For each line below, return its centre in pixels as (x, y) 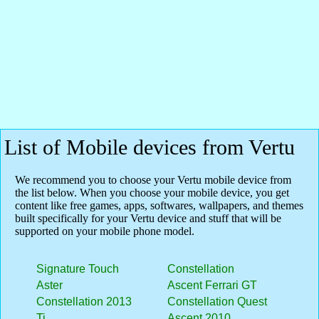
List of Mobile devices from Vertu (150, 147)
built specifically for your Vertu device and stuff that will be (148, 218)
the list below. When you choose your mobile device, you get (152, 193)
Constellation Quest (217, 302)
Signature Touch (78, 269)
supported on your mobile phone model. (105, 231)
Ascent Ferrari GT (212, 285)
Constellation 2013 (84, 302)
